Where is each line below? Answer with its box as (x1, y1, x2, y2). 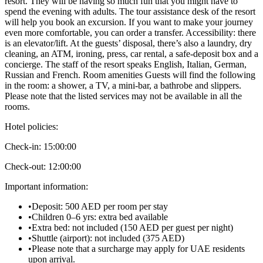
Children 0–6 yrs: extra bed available (32, 211, 168, 222)
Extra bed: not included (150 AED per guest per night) (32, 222, 233, 232)
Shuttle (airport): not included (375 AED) (32, 232, 184, 243)
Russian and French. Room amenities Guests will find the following (5, 69, 255, 80)
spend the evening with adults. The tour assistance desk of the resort (5, 6, 255, 16)
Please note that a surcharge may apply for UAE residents (32, 243, 245, 254)
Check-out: (5, 161, 46, 171)
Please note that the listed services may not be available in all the (5, 90, 242, 101)
